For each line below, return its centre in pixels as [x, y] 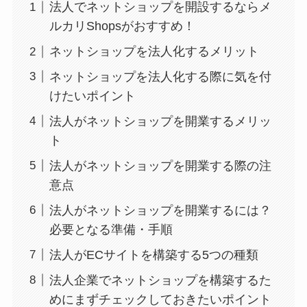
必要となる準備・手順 [111, 229]
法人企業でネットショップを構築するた [160, 280]
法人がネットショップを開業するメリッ [160, 121]
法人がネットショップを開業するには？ [160, 210]
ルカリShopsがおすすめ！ [122, 26]
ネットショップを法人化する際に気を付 [160, 77]
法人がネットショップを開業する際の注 [160, 165]
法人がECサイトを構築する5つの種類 [153, 255]
